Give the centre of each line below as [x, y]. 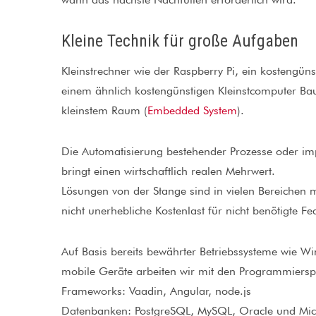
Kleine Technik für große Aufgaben [180, 41]
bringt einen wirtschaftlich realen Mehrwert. [168, 171]
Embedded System [192, 110]
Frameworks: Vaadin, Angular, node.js [156, 291]
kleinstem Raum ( [104, 110]
